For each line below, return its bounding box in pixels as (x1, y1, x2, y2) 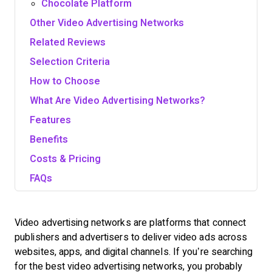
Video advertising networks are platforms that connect (15, 217, 246, 228)
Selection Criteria (30, 56, 110, 67)
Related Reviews (30, 37, 106, 47)
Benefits (30, 134, 68, 144)
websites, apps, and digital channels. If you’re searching (15, 246, 253, 257)
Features (30, 115, 71, 125)
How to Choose (30, 76, 100, 86)
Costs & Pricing (30, 154, 101, 164)
